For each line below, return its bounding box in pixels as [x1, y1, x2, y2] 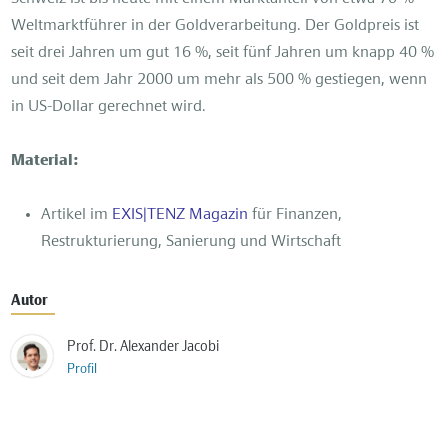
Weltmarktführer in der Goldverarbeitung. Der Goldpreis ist [11, 17, 420, 34]
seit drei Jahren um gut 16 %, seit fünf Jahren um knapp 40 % [11, 44, 435, 61]
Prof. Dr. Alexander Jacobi [67, 339, 220, 354]
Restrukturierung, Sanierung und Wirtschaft [41, 233, 342, 250]
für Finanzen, [248, 206, 343, 223]
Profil [67, 363, 98, 377]
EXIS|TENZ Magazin [112, 206, 249, 223]
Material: [11, 152, 79, 169]
